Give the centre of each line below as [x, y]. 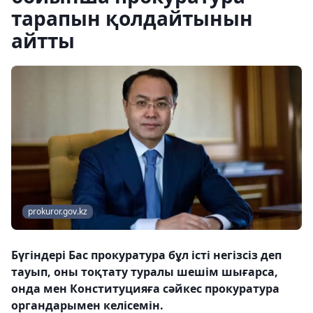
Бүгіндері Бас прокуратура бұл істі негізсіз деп [146, 255]
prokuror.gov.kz [58, 212]
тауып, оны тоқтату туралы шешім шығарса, [145, 272]
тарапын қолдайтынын [132, 18]
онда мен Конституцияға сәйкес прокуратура [145, 289]
